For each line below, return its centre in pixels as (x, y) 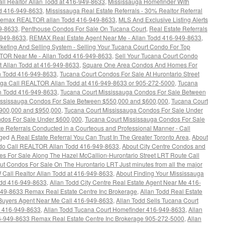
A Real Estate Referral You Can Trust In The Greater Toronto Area (100, 137)
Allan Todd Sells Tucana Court (157, 200)
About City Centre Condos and (164, 146)
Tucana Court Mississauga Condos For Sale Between (133, 92)
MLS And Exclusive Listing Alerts (163, 19)
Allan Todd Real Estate (171, 191)
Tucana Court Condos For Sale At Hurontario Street (130, 74)
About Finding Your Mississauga (160, 173)
